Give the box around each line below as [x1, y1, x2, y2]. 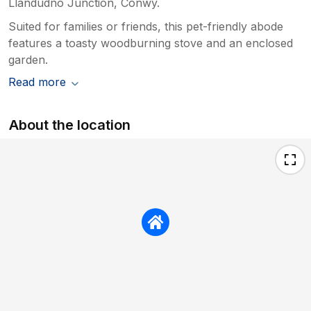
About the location [9, 116, 131, 133]
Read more [8, 74, 66, 89]
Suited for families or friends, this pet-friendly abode [8, 19, 283, 33]
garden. [8, 52, 48, 67]
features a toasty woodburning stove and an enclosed [8, 35, 293, 50]
